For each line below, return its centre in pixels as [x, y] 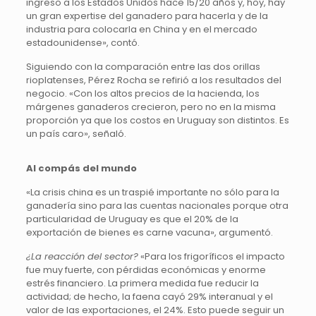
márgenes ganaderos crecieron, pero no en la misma [151, 107]
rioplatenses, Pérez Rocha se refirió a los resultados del [153, 80]
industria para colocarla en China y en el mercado [141, 29]
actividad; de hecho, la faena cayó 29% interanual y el [149, 297]
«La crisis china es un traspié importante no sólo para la [152, 192]
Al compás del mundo [81, 168]
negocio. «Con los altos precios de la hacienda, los [142, 93]
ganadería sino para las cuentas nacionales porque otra [157, 206]
